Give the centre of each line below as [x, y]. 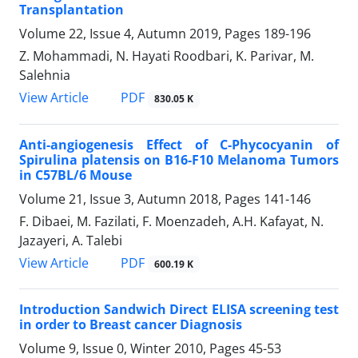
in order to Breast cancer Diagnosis [131, 324]
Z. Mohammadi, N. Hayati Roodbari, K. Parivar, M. [167, 56]
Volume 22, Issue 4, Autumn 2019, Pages [141, 34]
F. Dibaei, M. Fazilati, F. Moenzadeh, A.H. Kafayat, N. [171, 221]
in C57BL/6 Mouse [76, 175]
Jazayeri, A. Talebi [71, 240]
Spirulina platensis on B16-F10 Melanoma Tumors [179, 159]
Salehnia [45, 76]
